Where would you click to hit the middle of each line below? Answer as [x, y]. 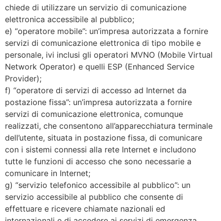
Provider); [23, 78]
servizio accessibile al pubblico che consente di [94, 197]
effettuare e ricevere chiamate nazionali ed [85, 208]
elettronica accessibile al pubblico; [70, 19]
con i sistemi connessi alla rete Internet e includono [101, 149]
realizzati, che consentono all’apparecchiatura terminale [109, 126]
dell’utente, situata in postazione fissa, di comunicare [104, 137]
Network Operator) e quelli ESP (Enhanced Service [100, 66]
